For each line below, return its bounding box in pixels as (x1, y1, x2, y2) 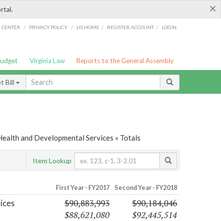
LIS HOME (76, 24, 100, 30)
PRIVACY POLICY (29, 24, 68, 30)
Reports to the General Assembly (76, 57, 174, 65)
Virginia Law (29, 57, 65, 65)
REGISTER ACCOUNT (107, 24, 154, 30)
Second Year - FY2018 (114, 184, 177, 192)
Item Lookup (33, 156, 72, 165)
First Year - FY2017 (55, 184, 110, 192)
